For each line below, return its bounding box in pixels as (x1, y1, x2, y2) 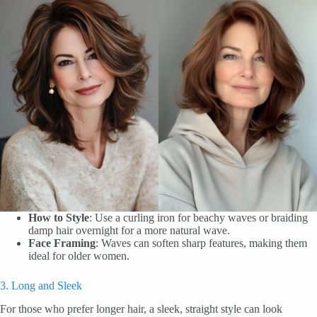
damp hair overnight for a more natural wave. (28, 224, 230, 236)
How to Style (28, 211, 89, 224)
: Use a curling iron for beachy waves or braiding (89, 211, 308, 224)
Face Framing (28, 236, 96, 249)
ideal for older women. (28, 249, 129, 262)
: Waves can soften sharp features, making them (96, 236, 307, 249)
